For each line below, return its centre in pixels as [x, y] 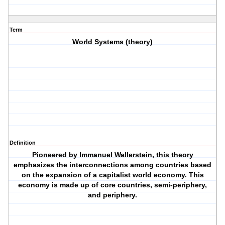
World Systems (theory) [113, 42]
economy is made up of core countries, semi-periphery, [113, 185]
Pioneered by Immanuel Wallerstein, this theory [113, 155]
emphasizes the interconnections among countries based [113, 165]
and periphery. [113, 195]
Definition [23, 143]
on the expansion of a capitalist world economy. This [113, 175]
